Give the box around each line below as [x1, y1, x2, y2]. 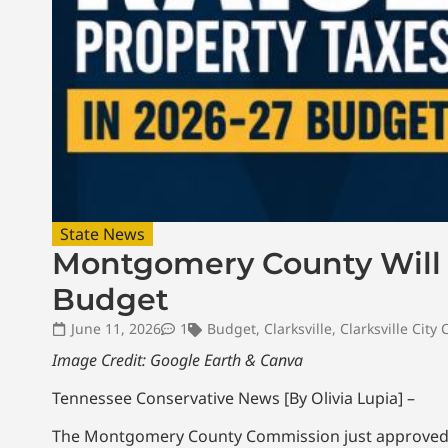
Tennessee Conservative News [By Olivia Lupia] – [52, 387, 415, 410]
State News [60, 222, 145, 245]
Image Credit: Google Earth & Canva [52, 348, 303, 371]
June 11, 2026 [71, 318, 161, 338]
